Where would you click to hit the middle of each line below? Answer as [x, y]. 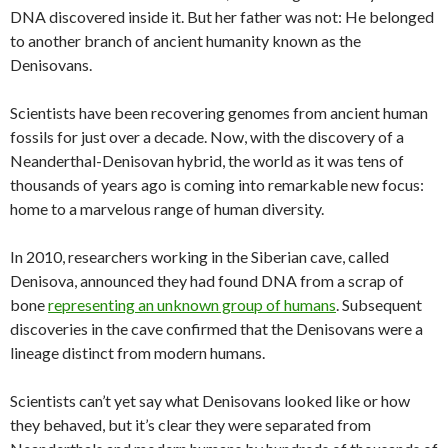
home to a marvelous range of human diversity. [167, 208]
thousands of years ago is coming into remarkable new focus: [217, 184]
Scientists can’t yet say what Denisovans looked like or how [210, 400]
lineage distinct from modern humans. [137, 352]
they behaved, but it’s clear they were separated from [190, 424]
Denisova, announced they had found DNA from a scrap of [207, 280]
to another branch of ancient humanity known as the [185, 40]
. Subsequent [379, 304]
